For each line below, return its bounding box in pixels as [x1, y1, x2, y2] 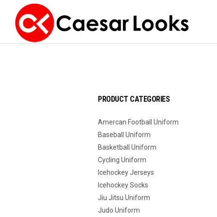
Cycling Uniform [98, 156, 146, 164]
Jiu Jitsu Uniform [98, 194, 150, 201]
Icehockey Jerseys [98, 169, 154, 176]
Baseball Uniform [98, 131, 151, 139]
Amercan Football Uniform [98, 118, 179, 126]
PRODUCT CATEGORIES [98, 94, 170, 104]
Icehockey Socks [98, 181, 148, 189]
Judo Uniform [98, 206, 140, 214]
